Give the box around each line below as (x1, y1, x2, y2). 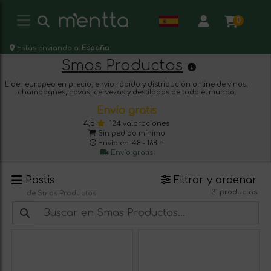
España (82, 44, 109, 52)
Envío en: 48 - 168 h (97, 139, 164, 147)
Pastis (25, 175, 54, 186)
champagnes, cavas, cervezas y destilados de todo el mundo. (17, 88, 236, 96)
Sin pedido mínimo (96, 129, 165, 137)
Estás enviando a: (17, 44, 82, 52)
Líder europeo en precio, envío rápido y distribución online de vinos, (5, 80, 248, 88)
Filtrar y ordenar (171, 175, 257, 186)
